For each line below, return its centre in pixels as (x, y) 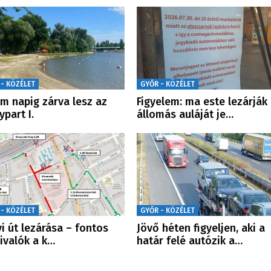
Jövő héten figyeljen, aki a (201, 228)
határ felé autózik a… (189, 240)
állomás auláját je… (185, 114)
